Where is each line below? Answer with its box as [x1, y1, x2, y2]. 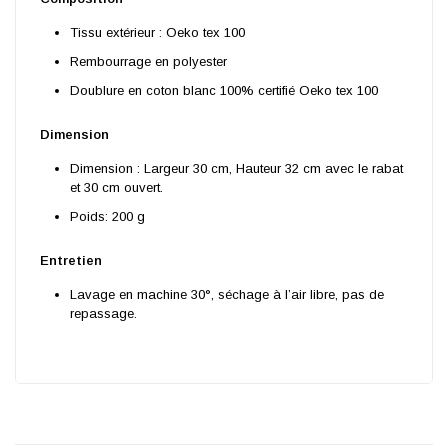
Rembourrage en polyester [69, 54, 227, 70]
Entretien [39, 253, 102, 269]
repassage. [69, 306, 137, 322]
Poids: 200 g [69, 209, 145, 225]
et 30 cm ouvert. [69, 180, 163, 196]
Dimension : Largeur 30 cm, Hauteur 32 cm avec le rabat [69, 161, 403, 177]
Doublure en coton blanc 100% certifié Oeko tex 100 [69, 83, 378, 99]
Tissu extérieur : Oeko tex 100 [69, 25, 245, 41]
